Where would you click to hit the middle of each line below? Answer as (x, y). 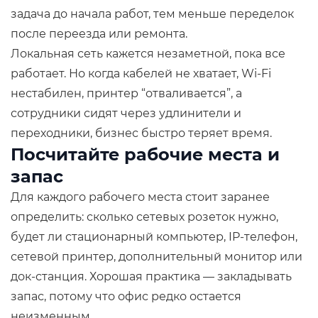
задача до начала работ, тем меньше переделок (152, 14)
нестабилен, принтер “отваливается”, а (126, 93)
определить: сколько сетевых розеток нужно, (144, 217)
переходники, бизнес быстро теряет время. (141, 133)
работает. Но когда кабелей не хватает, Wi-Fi (141, 73)
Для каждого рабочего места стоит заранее (140, 197)
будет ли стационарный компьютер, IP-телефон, (154, 237)
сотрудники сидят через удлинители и (126, 113)
